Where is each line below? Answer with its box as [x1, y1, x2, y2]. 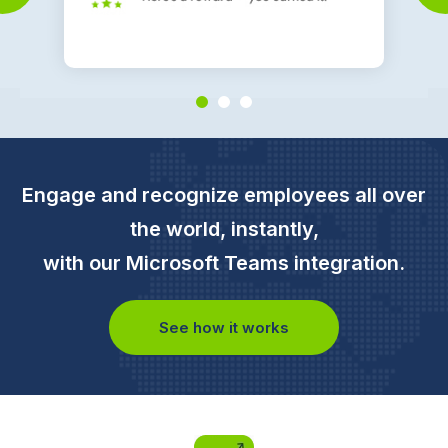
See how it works [159, 317, 289, 337]
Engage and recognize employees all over [22, 182, 426, 207]
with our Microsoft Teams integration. [43, 250, 405, 275]
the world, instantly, [129, 216, 319, 241]
